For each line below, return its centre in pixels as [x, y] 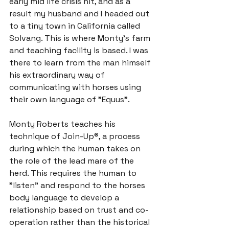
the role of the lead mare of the [73, 161]
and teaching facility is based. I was [80, 50]
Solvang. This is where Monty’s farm [81, 38]
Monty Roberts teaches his [63, 124]
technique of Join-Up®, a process [76, 136]
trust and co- [123, 210]
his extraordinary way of [58, 75]
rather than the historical [100, 222]
